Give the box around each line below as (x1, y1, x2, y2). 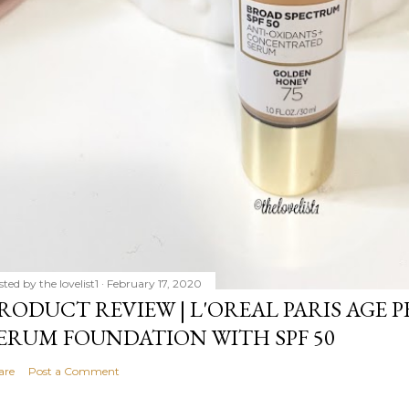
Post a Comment (28, 363, 120, 378)
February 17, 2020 (107, 276, 202, 290)
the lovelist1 (39, 276, 99, 290)
